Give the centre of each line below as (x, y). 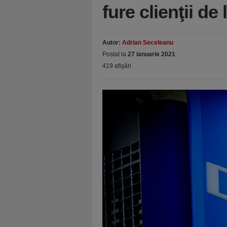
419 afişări (117, 66)
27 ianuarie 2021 (152, 54)
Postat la (115, 54)
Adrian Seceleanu (148, 43)
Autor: (112, 43)
